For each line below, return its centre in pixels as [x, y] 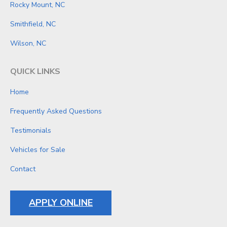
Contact [23, 169]
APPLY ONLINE [61, 203]
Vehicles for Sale [38, 150]
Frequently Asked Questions [56, 111]
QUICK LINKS [35, 71]
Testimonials [31, 130]
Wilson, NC [28, 43]
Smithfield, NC [33, 24]
